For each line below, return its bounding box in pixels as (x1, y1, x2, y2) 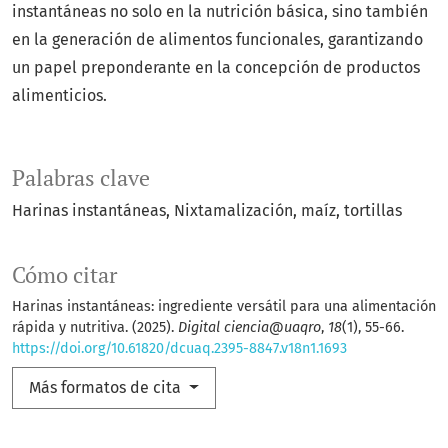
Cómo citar (12, 261, 117, 290)
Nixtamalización (174, 201, 293, 221)
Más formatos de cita (29, 378, 185, 398)
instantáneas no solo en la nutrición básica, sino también (12, 2, 428, 22)
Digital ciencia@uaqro (178, 319, 321, 337)
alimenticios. (12, 86, 107, 106)
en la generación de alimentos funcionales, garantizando (12, 30, 423, 50)
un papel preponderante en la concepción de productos (12, 58, 420, 78)
